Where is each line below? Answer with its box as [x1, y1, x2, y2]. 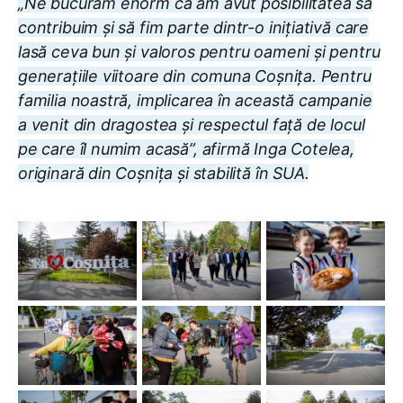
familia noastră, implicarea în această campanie [18, 91, 372, 111]
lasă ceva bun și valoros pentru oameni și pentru [18, 42, 381, 62]
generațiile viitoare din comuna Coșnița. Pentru [18, 67, 372, 86]
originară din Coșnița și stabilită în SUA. [18, 164, 309, 184]
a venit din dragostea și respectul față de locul [18, 115, 365, 135]
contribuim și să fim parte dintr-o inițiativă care [18, 18, 370, 38]
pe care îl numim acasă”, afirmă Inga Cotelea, [18, 139, 354, 159]
